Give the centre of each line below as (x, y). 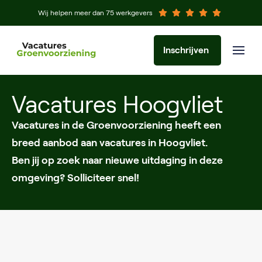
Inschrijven (186, 50)
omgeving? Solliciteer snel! (75, 178)
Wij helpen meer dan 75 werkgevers (95, 13)
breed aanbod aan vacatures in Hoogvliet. (110, 143)
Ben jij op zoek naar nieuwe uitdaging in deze (117, 160)
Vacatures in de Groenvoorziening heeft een (116, 125)
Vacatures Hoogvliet (117, 105)
